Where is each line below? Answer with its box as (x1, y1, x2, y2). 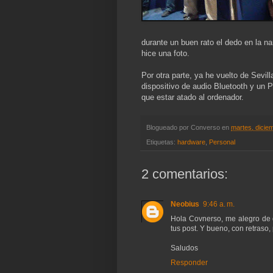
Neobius (171, 199, 199, 208)
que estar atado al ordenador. (141, 93, 244, 102)
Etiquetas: (146, 138, 177, 146)
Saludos (171, 243, 198, 252)
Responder (171, 258, 208, 267)
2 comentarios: (141, 166, 228, 182)
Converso (191, 123, 220, 131)
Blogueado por (146, 123, 191, 131)
